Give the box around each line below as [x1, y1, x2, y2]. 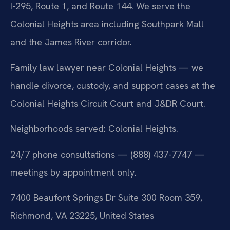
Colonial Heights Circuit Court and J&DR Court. [10, 97, 205, 109]
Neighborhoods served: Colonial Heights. [10, 123, 178, 135]
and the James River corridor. [10, 36, 132, 48]
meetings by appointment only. [10, 166, 137, 178]
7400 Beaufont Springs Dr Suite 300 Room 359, [10, 191, 202, 204]
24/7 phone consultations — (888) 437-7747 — [10, 148, 205, 160]
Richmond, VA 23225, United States [10, 209, 154, 222]
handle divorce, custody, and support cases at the [10, 79, 215, 91]
